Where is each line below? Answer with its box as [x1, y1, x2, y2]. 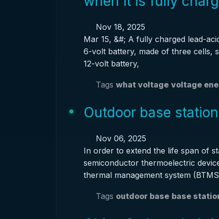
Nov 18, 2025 [93, 22, 145, 32]
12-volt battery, [83, 59, 139, 68]
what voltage [115, 79, 169, 89]
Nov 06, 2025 [93, 133, 146, 143]
